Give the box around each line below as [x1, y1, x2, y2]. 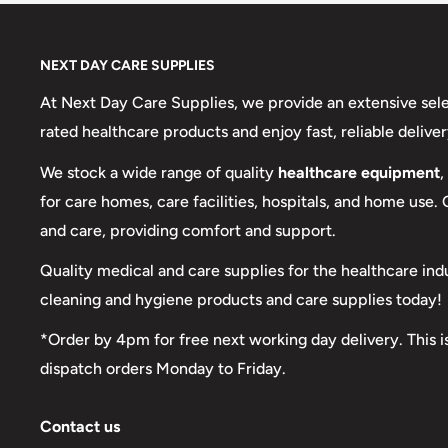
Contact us [40, 416, 120, 436]
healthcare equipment [278, 162, 440, 182]
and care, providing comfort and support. [40, 220, 336, 240]
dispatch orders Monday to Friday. [40, 358, 286, 378]
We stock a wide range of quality [40, 162, 278, 182]
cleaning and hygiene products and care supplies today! [40, 289, 442, 309]
